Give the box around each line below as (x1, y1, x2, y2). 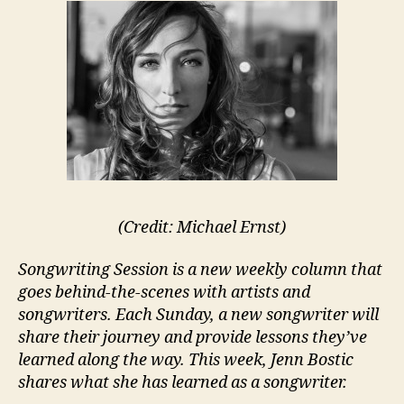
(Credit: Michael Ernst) (118, 216, 286, 238)
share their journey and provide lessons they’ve (18, 327, 367, 348)
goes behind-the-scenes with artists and (18, 282, 310, 303)
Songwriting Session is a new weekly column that (18, 260, 382, 280)
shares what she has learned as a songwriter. (18, 372, 347, 393)
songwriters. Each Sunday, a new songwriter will (18, 305, 379, 326)
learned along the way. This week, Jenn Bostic (18, 350, 353, 371)
